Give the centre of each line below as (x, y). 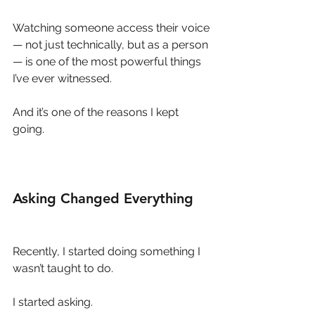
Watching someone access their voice (112, 27)
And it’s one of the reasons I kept (97, 112)
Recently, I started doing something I (108, 251)
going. (28, 129)
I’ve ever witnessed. (62, 78)
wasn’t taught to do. (63, 268)
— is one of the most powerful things (108, 61)
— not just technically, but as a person (112, 44)
